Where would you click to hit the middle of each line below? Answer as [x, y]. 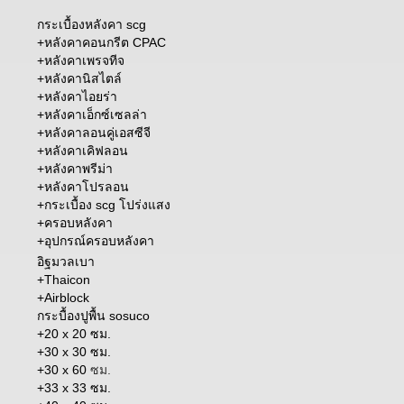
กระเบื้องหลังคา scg [92, 24]
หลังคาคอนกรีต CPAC [105, 42]
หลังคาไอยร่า [81, 96]
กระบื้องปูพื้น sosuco [93, 315]
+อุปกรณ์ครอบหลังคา [96, 240]
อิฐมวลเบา [66, 261]
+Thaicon [64, 279]
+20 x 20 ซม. [74, 333]
